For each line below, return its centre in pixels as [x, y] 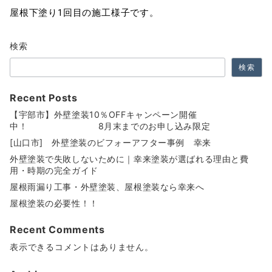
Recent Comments [57, 230]
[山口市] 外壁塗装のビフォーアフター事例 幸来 [110, 143]
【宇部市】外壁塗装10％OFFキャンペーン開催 [104, 115]
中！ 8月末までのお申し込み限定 [110, 126]
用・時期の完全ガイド [54, 171]
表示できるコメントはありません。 [82, 247]
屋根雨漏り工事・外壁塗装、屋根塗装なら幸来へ [107, 187]
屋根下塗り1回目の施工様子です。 [84, 13]
